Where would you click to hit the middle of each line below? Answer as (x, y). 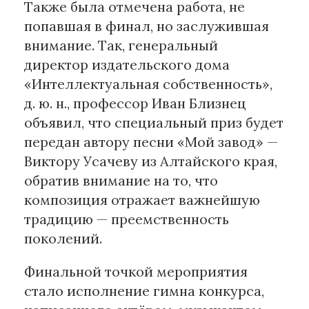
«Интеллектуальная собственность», (148, 84)
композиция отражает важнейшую (142, 200)
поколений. (63, 239)
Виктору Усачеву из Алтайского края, (151, 161)
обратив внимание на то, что (121, 181)
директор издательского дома (127, 65)
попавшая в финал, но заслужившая (147, 26)
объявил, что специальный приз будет (154, 123)
